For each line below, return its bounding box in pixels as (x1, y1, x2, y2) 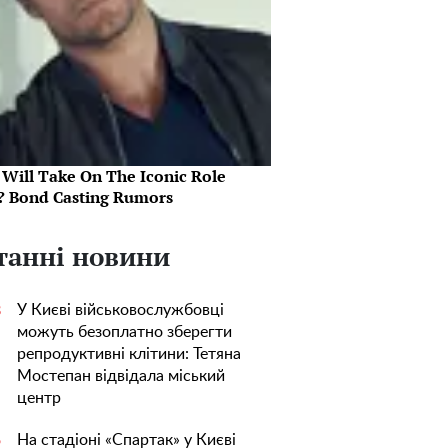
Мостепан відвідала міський (17, 368, 225, 384)
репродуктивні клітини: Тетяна (17, 346, 241, 362)
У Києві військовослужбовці (17, 302, 224, 318)
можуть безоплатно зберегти (17, 324, 232, 340)
